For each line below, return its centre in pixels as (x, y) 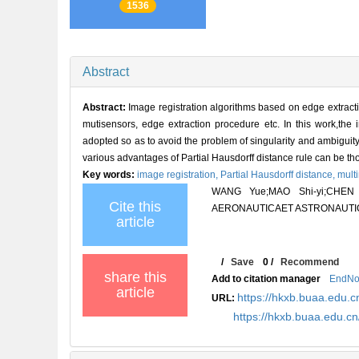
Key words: (110, 174)
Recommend (310, 262)
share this (135, 277)
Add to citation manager (266, 278)
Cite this (135, 206)
